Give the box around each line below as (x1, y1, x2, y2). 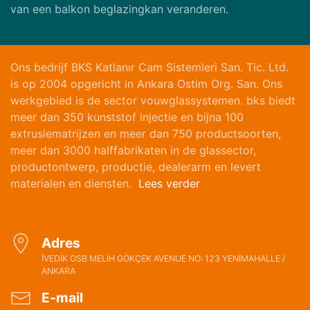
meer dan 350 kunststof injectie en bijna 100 (10, 110, 244, 124)
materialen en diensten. (10, 176, 138, 190)
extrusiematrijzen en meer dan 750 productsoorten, (10, 127, 281, 140)
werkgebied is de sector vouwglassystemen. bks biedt (10, 93, 295, 107)
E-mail (42, 289, 83, 306)
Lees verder (138, 176, 200, 190)
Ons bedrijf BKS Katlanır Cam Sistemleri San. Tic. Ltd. (10, 60, 289, 74)
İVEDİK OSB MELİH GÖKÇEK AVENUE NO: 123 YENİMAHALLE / (42, 253, 285, 264)
